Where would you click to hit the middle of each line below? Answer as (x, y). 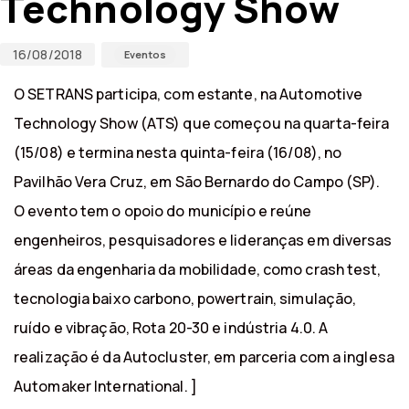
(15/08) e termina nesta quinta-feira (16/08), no (178, 152)
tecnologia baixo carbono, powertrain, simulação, (185, 298)
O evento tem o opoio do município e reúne (163, 210)
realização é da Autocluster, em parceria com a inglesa (204, 357)
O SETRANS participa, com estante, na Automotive (189, 94)
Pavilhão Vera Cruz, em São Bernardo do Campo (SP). (197, 181)
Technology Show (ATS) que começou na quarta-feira (202, 123)
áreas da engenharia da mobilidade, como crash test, (198, 269)
